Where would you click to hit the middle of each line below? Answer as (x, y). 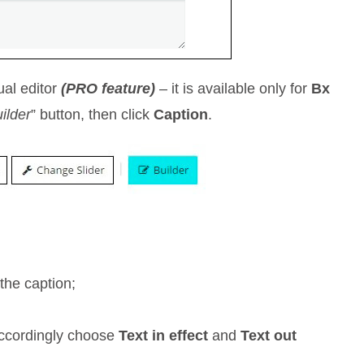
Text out (269, 336)
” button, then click (93, 115)
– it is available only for (234, 89)
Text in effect (164, 336)
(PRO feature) (108, 89)
